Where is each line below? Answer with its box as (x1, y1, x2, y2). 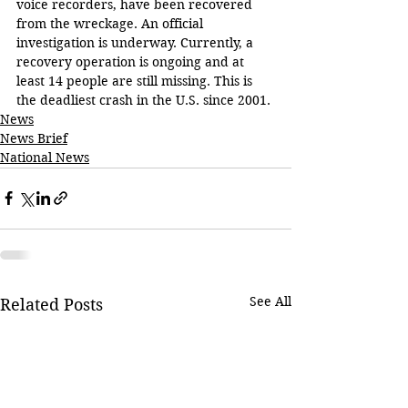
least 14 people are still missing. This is (16, 72, 256, 89)
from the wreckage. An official (16, 15, 207, 32)
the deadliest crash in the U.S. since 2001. (16, 91, 270, 108)
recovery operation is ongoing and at (16, 53, 248, 70)
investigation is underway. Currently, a (16, 34, 257, 51)
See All (250, 292, 291, 310)
